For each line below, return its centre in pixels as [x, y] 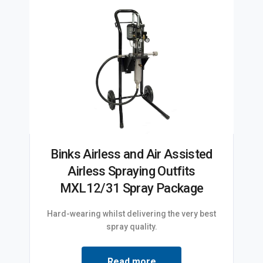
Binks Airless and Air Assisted [131, 154]
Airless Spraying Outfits [131, 171]
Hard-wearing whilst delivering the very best [131, 214]
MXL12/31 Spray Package [131, 188]
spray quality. [131, 227]
